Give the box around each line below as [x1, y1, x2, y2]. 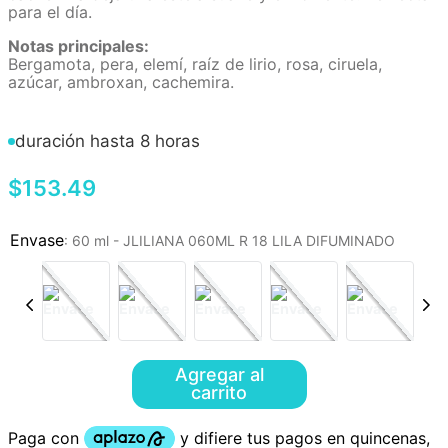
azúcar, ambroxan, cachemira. [8, 72, 234, 92]
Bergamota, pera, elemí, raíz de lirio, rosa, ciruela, [8, 54, 382, 74]
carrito [191, 382, 248, 403]
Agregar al [174, 364, 264, 385]
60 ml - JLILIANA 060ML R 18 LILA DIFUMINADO [72, 232, 395, 249]
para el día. [8, 2, 92, 22]
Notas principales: [8, 36, 149, 56]
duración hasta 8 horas [15, 131, 200, 151]
